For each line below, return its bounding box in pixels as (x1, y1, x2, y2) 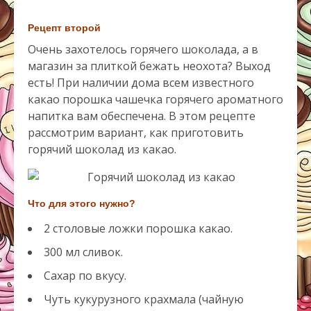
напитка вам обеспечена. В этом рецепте (28, 108, 255, 124)
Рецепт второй (28, 22, 101, 34)
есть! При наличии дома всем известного (28, 75, 254, 91)
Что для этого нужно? (28, 198, 135, 210)
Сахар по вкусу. (44, 268, 126, 284)
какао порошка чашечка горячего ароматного (28, 92, 283, 108)
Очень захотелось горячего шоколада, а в (28, 42, 258, 58)
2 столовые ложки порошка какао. (44, 221, 233, 237)
